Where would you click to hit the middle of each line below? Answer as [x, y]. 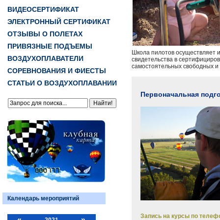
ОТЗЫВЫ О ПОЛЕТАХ [45, 34]
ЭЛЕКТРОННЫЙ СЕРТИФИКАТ [59, 22]
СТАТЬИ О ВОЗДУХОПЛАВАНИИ [62, 83]
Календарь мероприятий [43, 198]
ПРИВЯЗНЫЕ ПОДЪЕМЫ [50, 46]
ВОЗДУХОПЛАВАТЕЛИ [45, 58]
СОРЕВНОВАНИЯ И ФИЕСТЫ [57, 71]
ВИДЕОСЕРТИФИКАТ [43, 9]
